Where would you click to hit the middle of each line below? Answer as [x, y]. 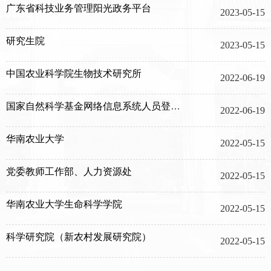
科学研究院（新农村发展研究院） [79, 237]
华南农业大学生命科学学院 [64, 204]
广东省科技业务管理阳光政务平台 [79, 8]
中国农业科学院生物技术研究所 [74, 73]
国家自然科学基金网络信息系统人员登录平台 [175, 106]
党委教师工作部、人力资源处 [69, 171]
